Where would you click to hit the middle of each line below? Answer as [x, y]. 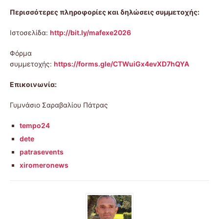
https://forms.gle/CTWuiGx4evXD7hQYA [121, 64]
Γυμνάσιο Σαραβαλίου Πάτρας [59, 105]
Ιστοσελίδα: [30, 33]
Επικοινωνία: [33, 85]
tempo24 [35, 126]
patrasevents [42, 152]
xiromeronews [44, 165]
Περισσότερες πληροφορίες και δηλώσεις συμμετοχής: [105, 12]
